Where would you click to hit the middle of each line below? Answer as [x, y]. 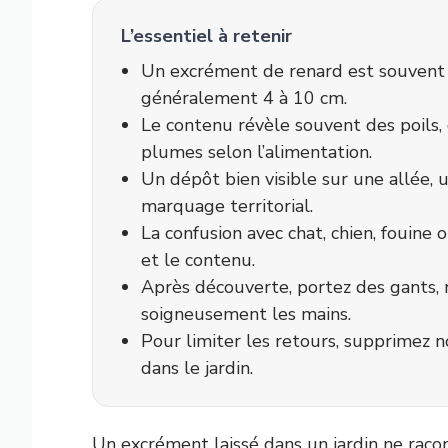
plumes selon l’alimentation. [256, 152]
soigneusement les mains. [246, 314]
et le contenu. [198, 260]
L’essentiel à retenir [206, 36]
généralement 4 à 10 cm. [244, 98]
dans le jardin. [197, 368]
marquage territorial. [227, 206]
